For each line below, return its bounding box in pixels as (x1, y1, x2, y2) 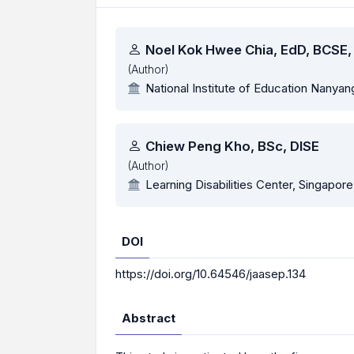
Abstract (122, 311, 175, 326)
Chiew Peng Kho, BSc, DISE (145, 138, 320, 154)
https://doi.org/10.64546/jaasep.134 (115, 266, 306, 281)
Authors (115, 28, 186, 51)
